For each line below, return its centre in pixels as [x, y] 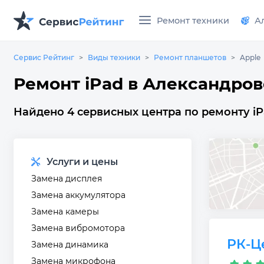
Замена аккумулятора [78, 195]
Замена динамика [70, 245]
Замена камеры [65, 212]
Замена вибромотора [78, 228]
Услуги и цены [82, 162]
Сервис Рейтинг [44, 57]
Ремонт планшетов [190, 57]
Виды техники [114, 57]
